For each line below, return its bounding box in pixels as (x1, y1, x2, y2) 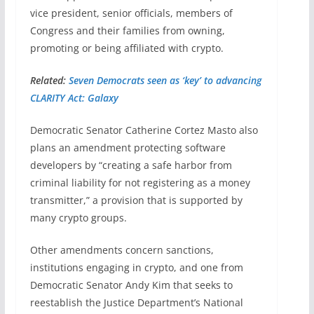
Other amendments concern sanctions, (29, 243, 214, 257)
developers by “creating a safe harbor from (29, 158, 232, 172)
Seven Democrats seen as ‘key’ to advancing (68, 73, 261, 87)
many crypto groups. (29, 210, 127, 224)
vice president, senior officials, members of (29, 6, 233, 20)
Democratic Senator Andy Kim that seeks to (29, 278, 233, 292)
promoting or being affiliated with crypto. (29, 41, 224, 55)
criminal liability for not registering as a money (29, 175, 250, 189)
